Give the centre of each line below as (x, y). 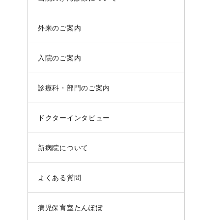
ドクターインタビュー (74, 118)
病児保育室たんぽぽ (70, 208)
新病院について (63, 148)
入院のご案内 (60, 58)
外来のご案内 (60, 28)
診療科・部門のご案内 (74, 88)
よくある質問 (60, 178)
